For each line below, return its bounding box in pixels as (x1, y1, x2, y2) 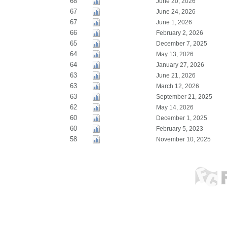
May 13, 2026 (156, 51, 194, 58)
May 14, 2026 (156, 104, 194, 111)
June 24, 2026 (156, 8, 196, 15)
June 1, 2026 (156, 19, 192, 26)
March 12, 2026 (156, 83, 199, 90)
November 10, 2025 (156, 136, 211, 143)
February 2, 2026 (156, 29, 203, 36)
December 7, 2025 (156, 40, 207, 47)
